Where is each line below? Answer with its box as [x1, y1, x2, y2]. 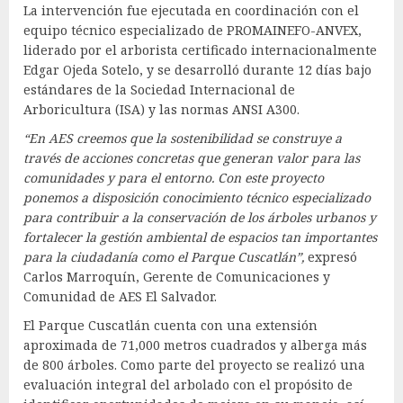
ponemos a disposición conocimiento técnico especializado [23, 189, 371, 207]
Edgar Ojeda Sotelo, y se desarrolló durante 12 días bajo [23, 61, 372, 79]
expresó [304, 248, 357, 266]
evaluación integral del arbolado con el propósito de [23, 376, 353, 394]
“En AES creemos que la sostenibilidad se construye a [23, 130, 342, 148]
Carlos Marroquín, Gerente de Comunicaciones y [23, 268, 330, 286]
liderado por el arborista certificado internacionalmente [23, 41, 377, 59]
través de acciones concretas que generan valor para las [23, 149, 360, 167]
